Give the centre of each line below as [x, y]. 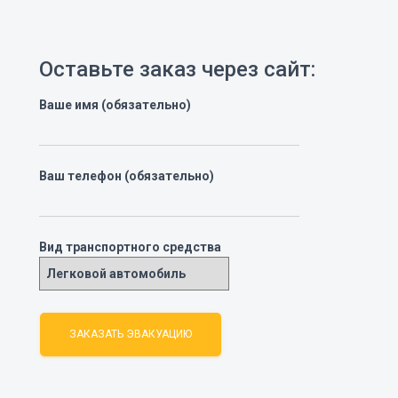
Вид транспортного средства [130, 247]
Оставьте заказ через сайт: [177, 70]
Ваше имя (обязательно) [115, 105]
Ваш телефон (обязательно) [126, 176]
